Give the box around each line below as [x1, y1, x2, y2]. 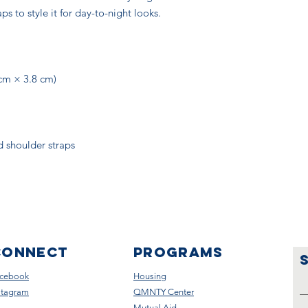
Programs [133, 243, 223, 261]
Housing [133, 271, 166, 281]
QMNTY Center [133, 287, 194, 297]
